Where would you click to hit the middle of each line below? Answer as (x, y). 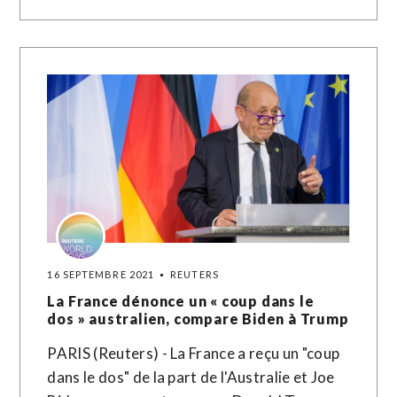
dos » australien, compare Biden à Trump (198, 319)
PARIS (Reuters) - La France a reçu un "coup (194, 353)
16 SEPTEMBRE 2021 (101, 274)
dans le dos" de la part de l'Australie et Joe (191, 377)
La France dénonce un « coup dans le (181, 301)
